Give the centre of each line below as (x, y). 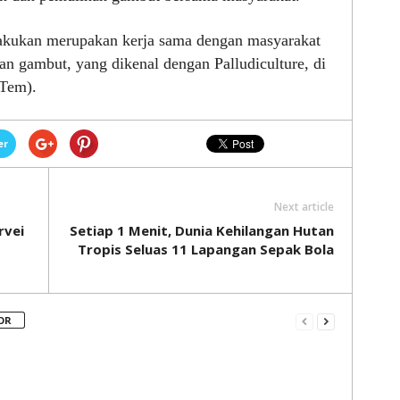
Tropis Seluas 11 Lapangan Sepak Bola (205, 249)
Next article (304, 207)
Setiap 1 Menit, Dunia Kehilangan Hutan (201, 230)
